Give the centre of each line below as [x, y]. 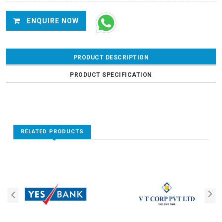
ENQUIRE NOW [52, 21]
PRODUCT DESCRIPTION [111, 57]
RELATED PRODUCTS [52, 132]
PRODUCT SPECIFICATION [111, 75]
